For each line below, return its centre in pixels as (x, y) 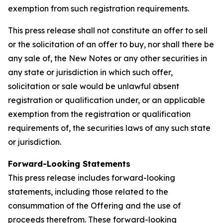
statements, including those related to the (88, 192)
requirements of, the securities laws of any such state (109, 128)
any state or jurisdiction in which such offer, (90, 72)
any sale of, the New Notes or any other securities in (108, 58)
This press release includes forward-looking (92, 178)
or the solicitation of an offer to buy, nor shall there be (111, 44)
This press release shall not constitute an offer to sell (108, 30)
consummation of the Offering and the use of (94, 206)
